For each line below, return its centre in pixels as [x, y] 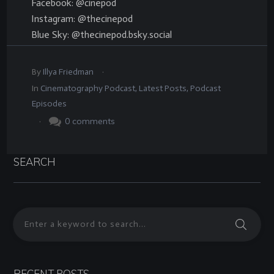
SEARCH [35, 161]
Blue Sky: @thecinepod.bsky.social [102, 34]
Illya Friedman [68, 72]
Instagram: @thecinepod [82, 18]
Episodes [49, 103]
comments [94, 121]
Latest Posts [163, 88]
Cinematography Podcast [88, 88]
